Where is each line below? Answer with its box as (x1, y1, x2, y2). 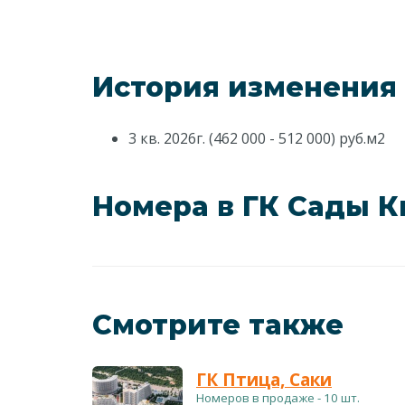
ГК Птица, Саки (196, 367, 332, 391)
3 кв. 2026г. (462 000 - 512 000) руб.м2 (128, 128, 385, 148)
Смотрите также (92, 308, 344, 342)
